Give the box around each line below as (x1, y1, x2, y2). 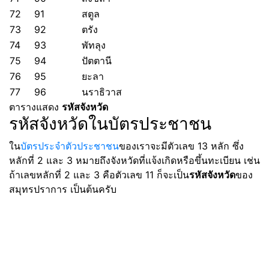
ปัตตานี (82, 55, 112, 67)
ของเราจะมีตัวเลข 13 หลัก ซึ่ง (119, 140, 244, 152)
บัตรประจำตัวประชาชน (20, 140, 119, 152)
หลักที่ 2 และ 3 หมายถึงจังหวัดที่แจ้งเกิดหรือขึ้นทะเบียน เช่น (9, 154, 260, 166)
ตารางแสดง (9, 101, 62, 113)
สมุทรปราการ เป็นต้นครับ (9, 183, 116, 195)
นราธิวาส (82, 86, 122, 98)
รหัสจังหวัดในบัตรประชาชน (9, 113, 211, 134)
